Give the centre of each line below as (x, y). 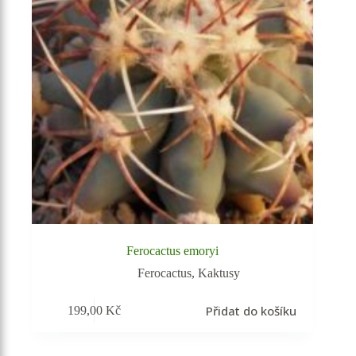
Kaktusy (219, 273)
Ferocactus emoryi (173, 251)
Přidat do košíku (251, 310)
